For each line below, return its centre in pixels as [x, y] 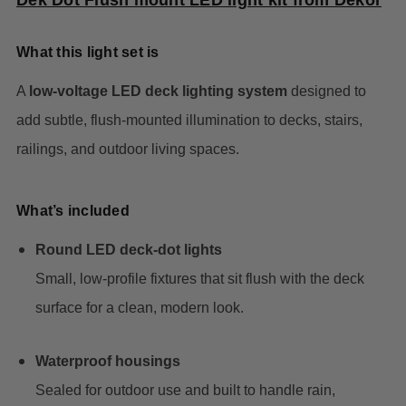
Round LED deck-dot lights [128, 250]
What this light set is [88, 53]
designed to [327, 92]
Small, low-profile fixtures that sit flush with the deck [199, 279]
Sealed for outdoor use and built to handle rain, [185, 391]
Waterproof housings [107, 362]
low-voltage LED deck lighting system [158, 92]
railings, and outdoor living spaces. [128, 150]
